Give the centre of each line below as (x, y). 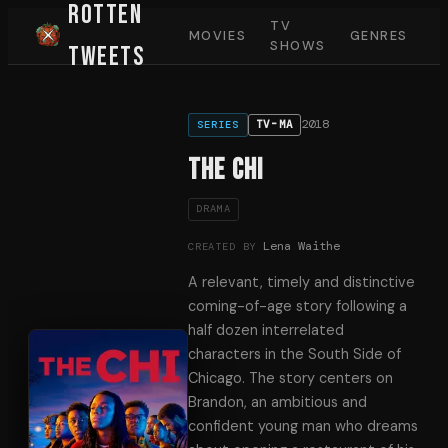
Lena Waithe (302, 245)
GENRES (378, 35)
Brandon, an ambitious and (277, 402)
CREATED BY (222, 246)
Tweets (107, 57)
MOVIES (217, 35)
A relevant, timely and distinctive (301, 282)
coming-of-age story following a (297, 306)
